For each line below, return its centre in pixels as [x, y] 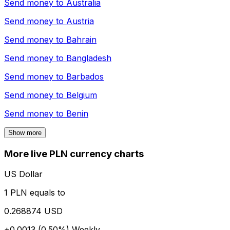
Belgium [82, 95]
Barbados [85, 76]
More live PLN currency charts [74, 154]
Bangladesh [89, 58]
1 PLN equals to [35, 193]
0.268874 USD [33, 211]
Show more [25, 132]
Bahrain [81, 39]
